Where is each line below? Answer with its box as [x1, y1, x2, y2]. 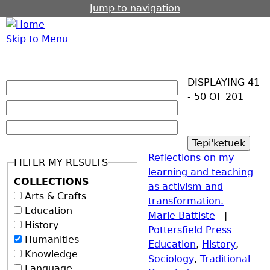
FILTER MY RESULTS [14, 156, 108, 168]
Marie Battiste [148, 209, 215, 221]
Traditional [200, 253, 250, 265]
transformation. [148, 195, 224, 207]
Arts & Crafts [25, 190, 86, 202]
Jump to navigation [90, 2, 180, 14]
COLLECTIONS [14, 175, 89, 187]
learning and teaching [148, 166, 253, 178]
